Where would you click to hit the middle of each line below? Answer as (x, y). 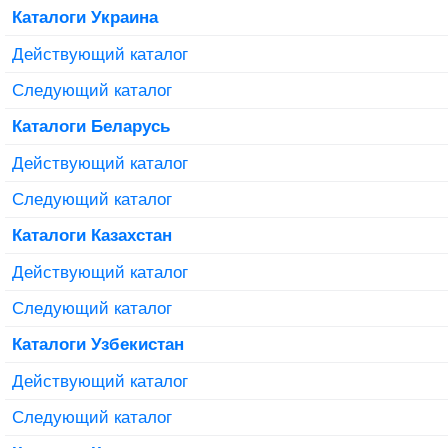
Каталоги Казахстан (91, 235)
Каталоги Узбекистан (97, 344)
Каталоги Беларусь (90, 126)
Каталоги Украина (84, 17)
